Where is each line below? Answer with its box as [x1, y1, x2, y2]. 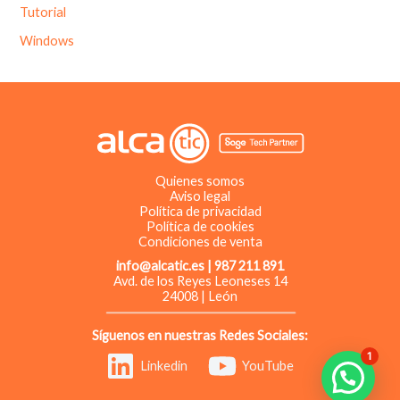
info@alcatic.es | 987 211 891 [116, 258, 284, 274]
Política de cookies [146, 219, 254, 235]
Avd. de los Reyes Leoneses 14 [112, 273, 287, 289]
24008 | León [162, 288, 237, 304]
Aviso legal [170, 188, 230, 204]
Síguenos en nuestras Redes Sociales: [92, 328, 308, 344]
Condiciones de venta [137, 234, 262, 250]
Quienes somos [155, 173, 245, 189]
